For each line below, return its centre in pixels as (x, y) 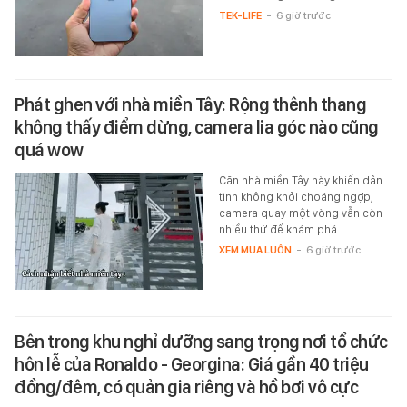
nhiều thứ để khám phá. (279, 229)
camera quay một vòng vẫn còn (300, 213)
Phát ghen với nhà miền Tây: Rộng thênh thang (190, 104)
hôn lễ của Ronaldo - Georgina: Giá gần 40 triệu (192, 365)
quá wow (49, 149)
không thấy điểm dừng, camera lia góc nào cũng (197, 127)
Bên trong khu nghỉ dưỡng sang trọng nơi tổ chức (201, 342)
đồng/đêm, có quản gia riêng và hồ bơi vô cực (186, 387)
